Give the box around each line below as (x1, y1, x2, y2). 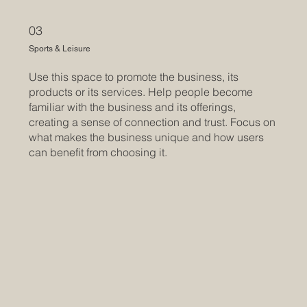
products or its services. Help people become (29, 85, 254, 99)
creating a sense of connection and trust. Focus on (29, 115, 276, 130)
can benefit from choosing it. (29, 145, 168, 160)
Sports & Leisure (29, 43, 91, 53)
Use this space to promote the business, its (29, 70, 239, 84)
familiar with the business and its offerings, (29, 100, 236, 114)
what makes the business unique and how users (29, 130, 265, 145)
